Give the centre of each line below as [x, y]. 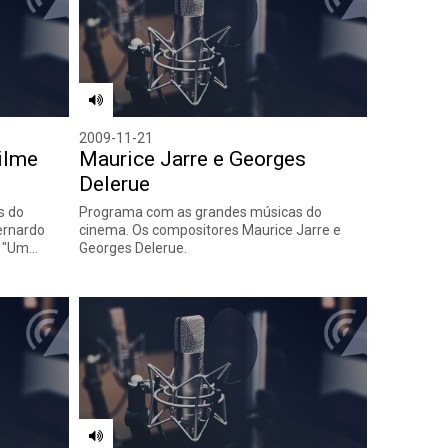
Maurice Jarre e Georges [192, 158]
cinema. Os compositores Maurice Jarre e [209, 229]
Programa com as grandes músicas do [200, 211]
